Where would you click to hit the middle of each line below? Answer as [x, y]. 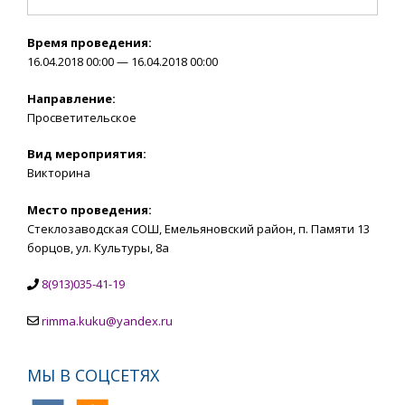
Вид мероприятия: [87, 154]
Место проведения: [89, 209]
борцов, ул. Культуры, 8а [98, 247]
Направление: [71, 98]
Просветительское [82, 117]
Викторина [59, 173]
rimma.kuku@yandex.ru [107, 320]
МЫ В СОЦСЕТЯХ [93, 375]
